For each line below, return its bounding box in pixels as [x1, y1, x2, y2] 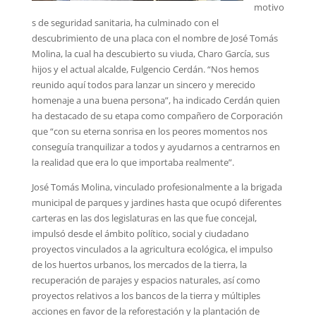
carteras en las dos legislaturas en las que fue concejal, [31, 212, 257, 224]
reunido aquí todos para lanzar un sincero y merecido [31, 78, 255, 91]
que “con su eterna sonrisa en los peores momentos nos [31, 125, 267, 138]
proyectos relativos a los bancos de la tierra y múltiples [31, 289, 260, 302]
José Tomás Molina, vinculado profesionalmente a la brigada [31, 181, 282, 193]
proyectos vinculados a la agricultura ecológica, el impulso [31, 243, 273, 255]
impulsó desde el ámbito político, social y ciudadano [31, 227, 249, 240]
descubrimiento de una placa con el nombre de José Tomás [31, 32, 278, 44]
